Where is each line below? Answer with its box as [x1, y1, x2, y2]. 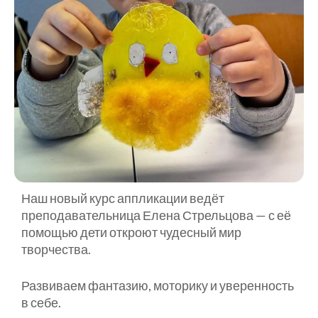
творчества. [21, 241, 91, 257]
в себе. [21, 294, 61, 310]
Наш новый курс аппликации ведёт [21, 190, 224, 206]
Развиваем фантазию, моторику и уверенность [21, 277, 294, 293]
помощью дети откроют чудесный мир [21, 224, 241, 240]
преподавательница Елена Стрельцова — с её [21, 207, 291, 223]
